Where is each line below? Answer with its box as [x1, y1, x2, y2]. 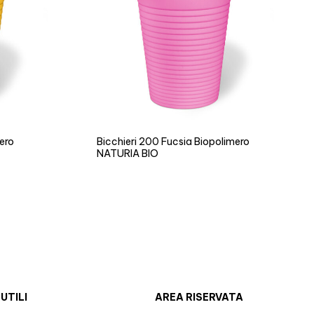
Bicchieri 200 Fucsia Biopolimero [96, 135, 250, 149]
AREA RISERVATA [155, 291, 244, 304]
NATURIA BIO [96, 147, 158, 161]
